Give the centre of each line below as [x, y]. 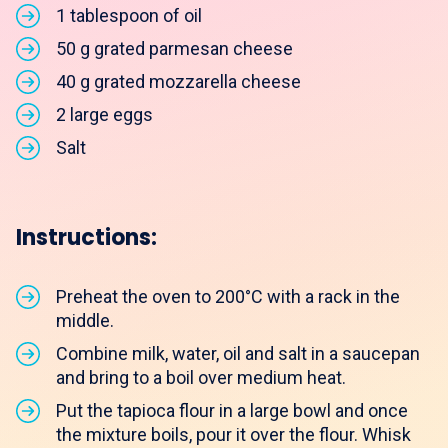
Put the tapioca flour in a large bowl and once [232, 410]
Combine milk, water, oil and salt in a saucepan [238, 353]
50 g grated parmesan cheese [174, 48]
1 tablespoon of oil [129, 15]
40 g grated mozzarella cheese [178, 81]
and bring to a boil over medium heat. [201, 377]
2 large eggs [104, 114]
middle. [85, 320]
